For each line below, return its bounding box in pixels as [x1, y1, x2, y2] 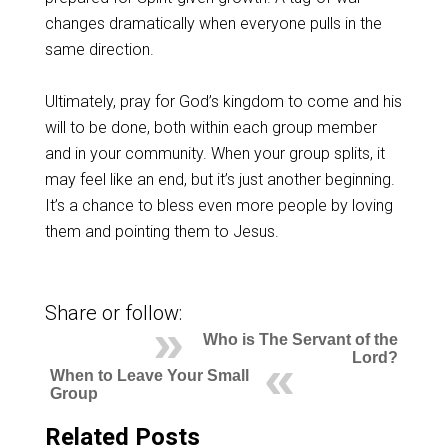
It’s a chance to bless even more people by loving [44, 195, 393, 215]
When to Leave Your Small [49, 366, 249, 384]
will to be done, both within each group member [44, 117, 377, 137]
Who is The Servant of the [203, 330, 399, 348]
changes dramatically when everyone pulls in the [44, 13, 382, 33]
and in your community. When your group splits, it [44, 143, 385, 163]
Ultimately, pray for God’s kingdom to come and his [44, 91, 402, 111]
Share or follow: [44, 300, 182, 325]
